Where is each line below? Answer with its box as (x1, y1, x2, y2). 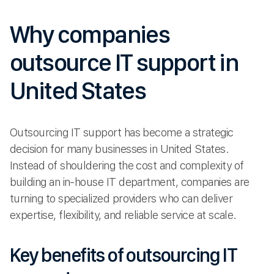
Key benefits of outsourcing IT (10, 243, 237, 267)
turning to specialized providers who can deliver (10, 192, 233, 206)
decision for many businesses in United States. (10, 143, 229, 156)
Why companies (10, 20, 170, 50)
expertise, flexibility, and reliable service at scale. (10, 209, 237, 222)
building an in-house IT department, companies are (10, 176, 250, 189)
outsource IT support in (10, 48, 239, 78)
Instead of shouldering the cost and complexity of (10, 159, 244, 172)
